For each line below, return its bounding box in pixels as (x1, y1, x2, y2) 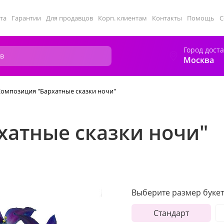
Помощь (187, 13, 214, 22)
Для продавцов (46, 13, 93, 22)
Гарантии (11, 13, 41, 22)
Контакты (152, 13, 182, 22)
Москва (183, 54, 214, 65)
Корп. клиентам (98, 13, 147, 22)
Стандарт (153, 207, 189, 218)
